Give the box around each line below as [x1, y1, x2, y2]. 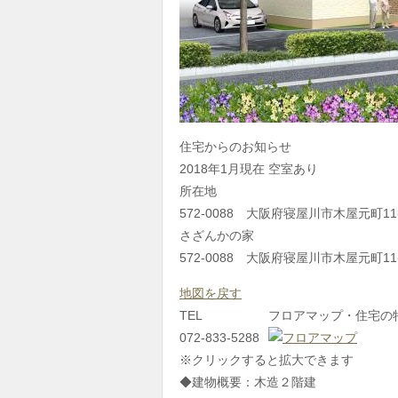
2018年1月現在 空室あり [179, 162, 318, 176]
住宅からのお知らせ [179, 139, 291, 154]
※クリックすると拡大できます [179, 353, 354, 367]
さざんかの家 [179, 228, 254, 243]
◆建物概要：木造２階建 [179, 375, 316, 389]
